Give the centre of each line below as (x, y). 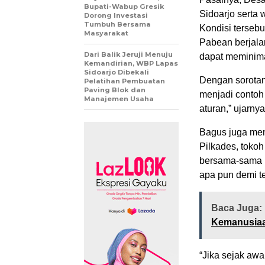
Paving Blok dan (115, 90)
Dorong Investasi (116, 15)
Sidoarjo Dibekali (117, 72)
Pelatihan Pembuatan (125, 81)
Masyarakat (106, 33)
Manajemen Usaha (119, 98)
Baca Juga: (237, 208)
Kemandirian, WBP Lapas (131, 63)
